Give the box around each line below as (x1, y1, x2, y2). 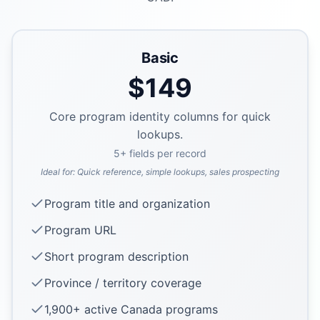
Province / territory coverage (44, 275, 201, 290)
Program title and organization (44, 196, 210, 211)
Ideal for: (41, 166, 77, 177)
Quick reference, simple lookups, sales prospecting (77, 166, 279, 177)
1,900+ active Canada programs (44, 301, 218, 316)
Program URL (44, 222, 116, 237)
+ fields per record (120, 146, 206, 159)
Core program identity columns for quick (49, 109, 271, 124)
